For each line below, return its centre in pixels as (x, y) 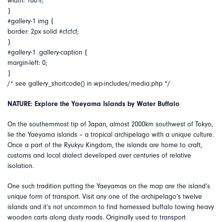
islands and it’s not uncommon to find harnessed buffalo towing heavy (111, 207)
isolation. (21, 166)
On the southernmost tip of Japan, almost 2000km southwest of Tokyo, (110, 124)
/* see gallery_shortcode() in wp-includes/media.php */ (89, 84)
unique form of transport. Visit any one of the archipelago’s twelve (105, 197)
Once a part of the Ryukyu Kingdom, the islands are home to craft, (105, 145)
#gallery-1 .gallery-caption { (48, 53)
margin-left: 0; (27, 63)
